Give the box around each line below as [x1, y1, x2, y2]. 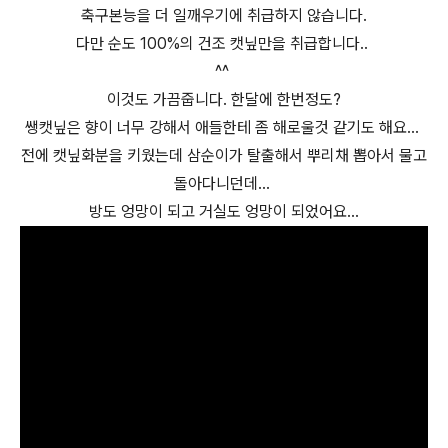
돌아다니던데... [174, 174, 274, 193]
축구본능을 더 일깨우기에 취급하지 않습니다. [81, 6, 367, 25]
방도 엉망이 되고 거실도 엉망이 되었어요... [89, 202, 359, 221]
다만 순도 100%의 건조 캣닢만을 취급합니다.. [76, 34, 372, 53]
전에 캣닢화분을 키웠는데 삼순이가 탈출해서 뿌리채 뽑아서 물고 [21, 146, 427, 165]
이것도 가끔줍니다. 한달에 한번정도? [107, 90, 341, 109]
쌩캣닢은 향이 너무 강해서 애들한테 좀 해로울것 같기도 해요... [25, 118, 423, 137]
